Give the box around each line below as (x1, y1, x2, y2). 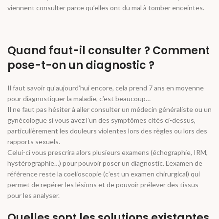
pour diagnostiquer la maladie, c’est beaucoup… (7, 94, 151, 103)
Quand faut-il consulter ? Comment (7, 43, 210, 59)
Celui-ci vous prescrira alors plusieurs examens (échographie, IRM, (7, 148, 208, 157)
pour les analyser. (7, 191, 60, 200)
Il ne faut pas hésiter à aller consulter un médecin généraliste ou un (7, 105, 212, 114)
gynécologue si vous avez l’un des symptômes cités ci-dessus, (7, 116, 196, 125)
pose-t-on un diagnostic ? (7, 58, 154, 73)
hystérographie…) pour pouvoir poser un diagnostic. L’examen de (7, 159, 202, 168)
